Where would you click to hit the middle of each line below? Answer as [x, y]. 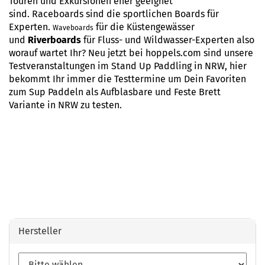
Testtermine [140, 79]
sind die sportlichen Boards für [151, 14]
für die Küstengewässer [144, 27]
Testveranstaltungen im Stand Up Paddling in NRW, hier [128, 66]
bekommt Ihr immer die [62, 79]
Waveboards [73, 28]
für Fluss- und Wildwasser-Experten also [168, 40]
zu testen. [100, 105]
